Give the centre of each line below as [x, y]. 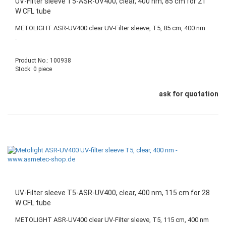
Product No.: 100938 [43, 61]
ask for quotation [189, 94]
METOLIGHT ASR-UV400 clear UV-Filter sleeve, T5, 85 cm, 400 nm [110, 28]
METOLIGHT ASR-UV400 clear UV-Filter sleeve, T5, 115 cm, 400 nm [112, 220]
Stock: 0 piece [34, 69]
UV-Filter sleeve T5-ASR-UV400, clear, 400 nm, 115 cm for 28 [112, 193]
